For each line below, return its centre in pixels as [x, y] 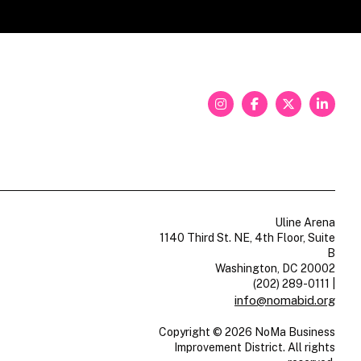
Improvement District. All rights [254, 347]
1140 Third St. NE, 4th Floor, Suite [247, 238]
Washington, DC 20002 [275, 268]
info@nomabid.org [284, 300]
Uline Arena [305, 222]
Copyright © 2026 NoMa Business [247, 332]
